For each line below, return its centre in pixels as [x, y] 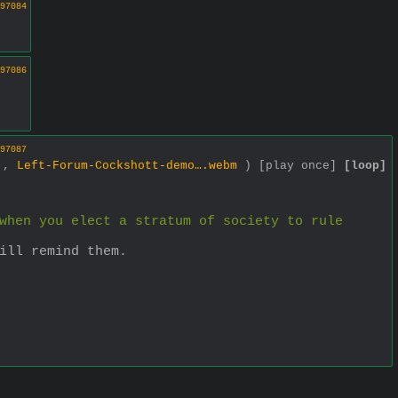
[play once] [298, 165]
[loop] [365, 165]
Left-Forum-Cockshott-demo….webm [127, 165]
